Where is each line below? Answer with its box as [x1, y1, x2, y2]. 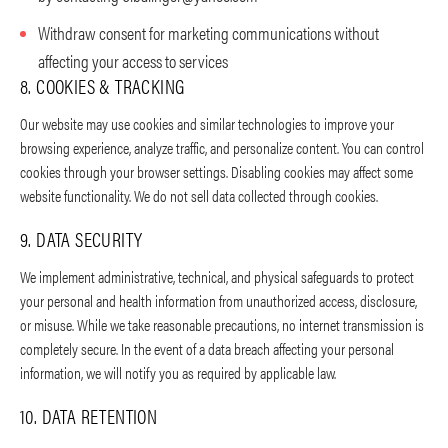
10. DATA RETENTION [20, 401, 158, 431]
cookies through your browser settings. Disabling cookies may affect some [20, 160, 413, 184]
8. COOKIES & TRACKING [20, 71, 185, 101]
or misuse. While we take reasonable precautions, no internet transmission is [20, 313, 424, 337]
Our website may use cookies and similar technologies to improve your [20, 112, 394, 136]
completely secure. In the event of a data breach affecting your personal [20, 337, 394, 361]
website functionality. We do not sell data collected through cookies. [20, 184, 378, 208]
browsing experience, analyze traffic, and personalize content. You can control [20, 136, 424, 160]
